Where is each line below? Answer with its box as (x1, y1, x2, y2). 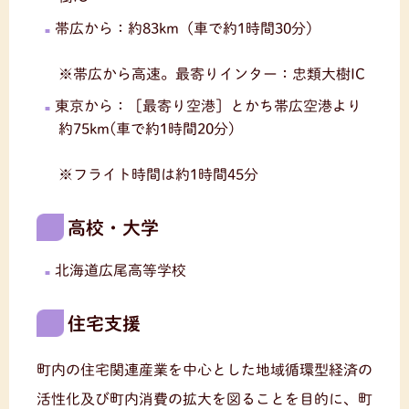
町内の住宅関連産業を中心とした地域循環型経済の (37, 362, 372, 377)
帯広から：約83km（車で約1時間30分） (55, 21, 320, 36)
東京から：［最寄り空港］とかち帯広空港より (55, 99, 362, 113)
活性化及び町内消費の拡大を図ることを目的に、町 (37, 392, 372, 406)
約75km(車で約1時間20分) (58, 121, 235, 136)
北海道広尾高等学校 (55, 263, 186, 278)
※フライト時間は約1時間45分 (58, 167, 258, 182)
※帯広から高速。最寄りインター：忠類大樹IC (58, 67, 365, 81)
